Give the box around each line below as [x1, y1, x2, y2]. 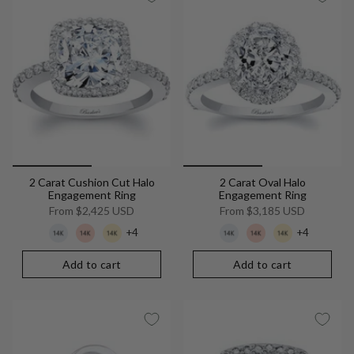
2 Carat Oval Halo [219, 175, 306, 189]
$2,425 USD [73, 203, 134, 217]
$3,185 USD [244, 203, 305, 217]
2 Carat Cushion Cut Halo [28, 175, 155, 189]
